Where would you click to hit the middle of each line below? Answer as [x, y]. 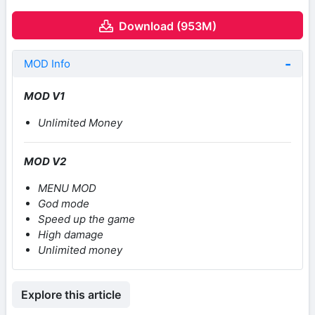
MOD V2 [45, 161]
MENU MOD [67, 188]
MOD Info [47, 63]
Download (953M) [167, 26]
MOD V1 [44, 96]
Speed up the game [86, 219]
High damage [71, 234]
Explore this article [71, 294]
